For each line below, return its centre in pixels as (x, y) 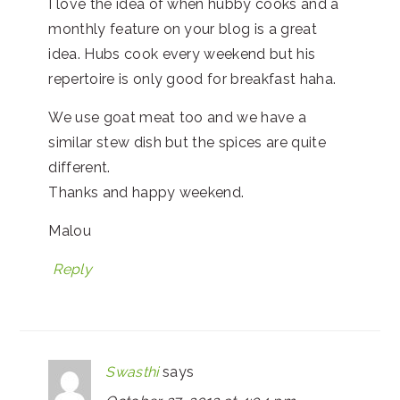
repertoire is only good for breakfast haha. (192, 79)
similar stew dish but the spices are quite (187, 142)
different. (79, 167)
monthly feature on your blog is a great (183, 29)
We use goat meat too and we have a (178, 117)
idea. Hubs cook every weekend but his (182, 54)
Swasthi (132, 371)
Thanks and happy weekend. (146, 192)
